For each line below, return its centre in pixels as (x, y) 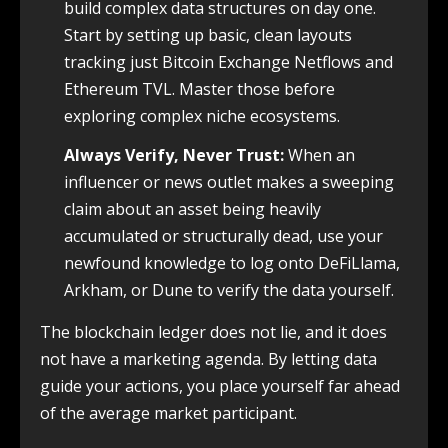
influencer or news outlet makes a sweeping (229, 181)
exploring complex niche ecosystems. (202, 115)
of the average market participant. (168, 412)
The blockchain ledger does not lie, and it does (213, 331)
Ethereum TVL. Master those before (199, 88)
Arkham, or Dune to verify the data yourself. (229, 289)
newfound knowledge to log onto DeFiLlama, (232, 262)
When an (319, 154)
